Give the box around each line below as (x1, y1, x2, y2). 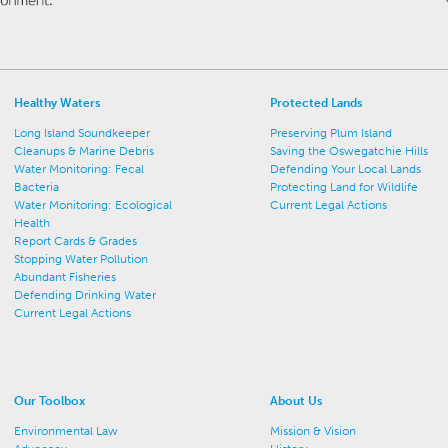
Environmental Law (14, 424, 119, 438)
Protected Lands (270, 96, 363, 110)
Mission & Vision (270, 424, 357, 438)
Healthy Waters (14, 96, 101, 110)
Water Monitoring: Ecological (14, 198, 173, 212)
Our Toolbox (14, 394, 86, 408)
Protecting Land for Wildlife (270, 180, 419, 194)
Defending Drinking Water (14, 288, 157, 302)
